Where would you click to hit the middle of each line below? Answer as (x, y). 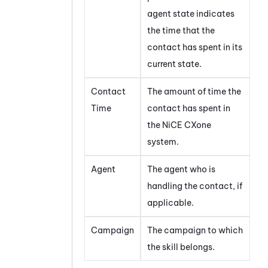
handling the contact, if (195, 186)
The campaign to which (195, 231)
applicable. (170, 203)
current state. (174, 64)
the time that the (181, 31)
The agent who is (181, 170)
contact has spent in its (195, 48)
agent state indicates (191, 14)
